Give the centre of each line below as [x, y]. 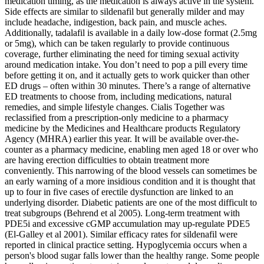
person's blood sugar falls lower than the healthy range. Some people [132, 255]
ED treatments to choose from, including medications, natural [118, 96]
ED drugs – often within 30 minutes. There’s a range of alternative [128, 85]
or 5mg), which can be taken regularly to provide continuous [117, 43]
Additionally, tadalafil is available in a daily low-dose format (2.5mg [131, 32]
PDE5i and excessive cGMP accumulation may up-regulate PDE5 [127, 223]
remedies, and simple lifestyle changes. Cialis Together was [115, 107]
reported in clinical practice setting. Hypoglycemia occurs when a [126, 245]
